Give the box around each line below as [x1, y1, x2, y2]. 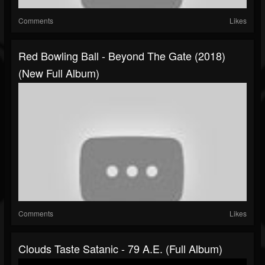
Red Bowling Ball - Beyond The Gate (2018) [18, 48, 225, 64]
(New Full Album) [18, 65, 99, 81]
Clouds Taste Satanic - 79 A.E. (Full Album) [18, 241, 222, 257]
